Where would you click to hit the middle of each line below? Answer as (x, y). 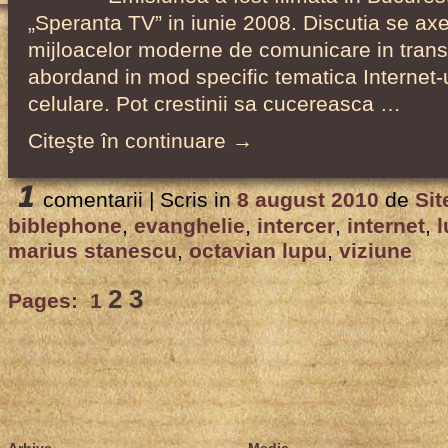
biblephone (65, 226)
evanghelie (189, 226)
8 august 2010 (308, 200)
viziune (375, 251)
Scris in (195, 200)
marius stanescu (92, 251)
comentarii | (101, 200)
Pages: (46, 301)
